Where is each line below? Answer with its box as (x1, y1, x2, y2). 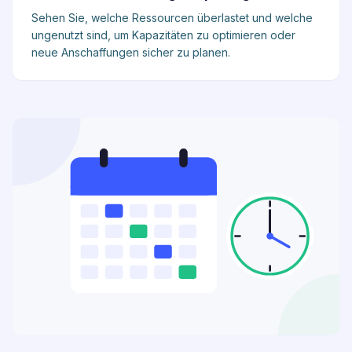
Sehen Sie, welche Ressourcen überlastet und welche (31, 11, 313, 24)
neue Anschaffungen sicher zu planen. (31, 46, 230, 59)
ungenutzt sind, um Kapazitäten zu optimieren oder (31, 28, 295, 42)
